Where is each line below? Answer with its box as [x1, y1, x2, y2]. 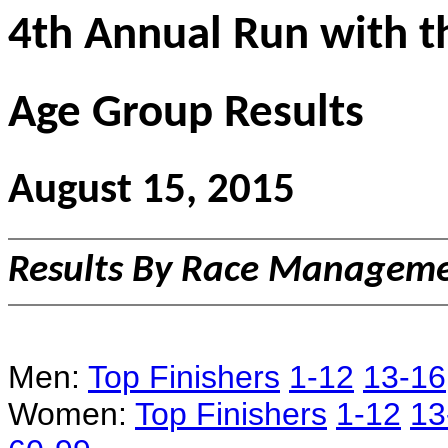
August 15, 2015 [8, 169, 295, 213]
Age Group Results [8, 91, 364, 139]
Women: [8, 395, 135, 432]
